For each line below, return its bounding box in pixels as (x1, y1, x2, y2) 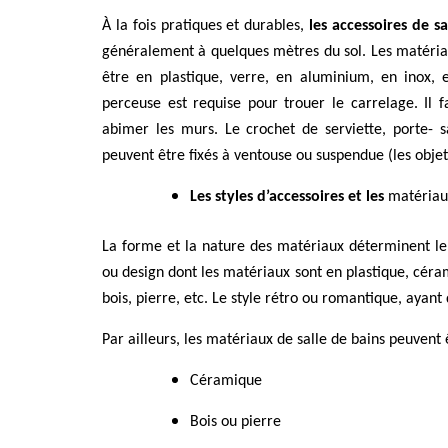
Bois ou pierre (190, 414, 281, 431)
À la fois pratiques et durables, (102, 18, 310, 35)
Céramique (190, 373, 262, 390)
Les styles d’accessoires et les (190, 189, 388, 206)
